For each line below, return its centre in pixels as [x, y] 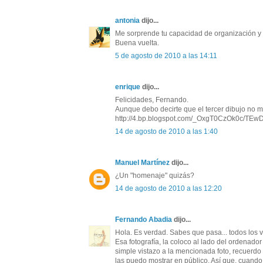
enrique [128, 87]
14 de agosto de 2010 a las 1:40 [166, 132]
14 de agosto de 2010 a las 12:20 [168, 189]
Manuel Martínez [142, 163]
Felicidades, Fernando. [152, 100]
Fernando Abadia [144, 220]
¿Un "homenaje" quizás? [155, 176]
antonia [127, 21]
